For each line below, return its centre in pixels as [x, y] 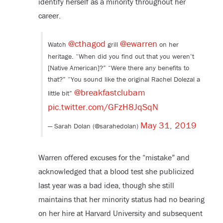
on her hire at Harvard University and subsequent [120, 213]
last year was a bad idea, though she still [106, 185]
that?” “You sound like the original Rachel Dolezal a [124, 79]
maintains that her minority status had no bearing [121, 199]
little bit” [61, 93]
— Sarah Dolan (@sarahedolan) [94, 126]
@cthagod [87, 44]
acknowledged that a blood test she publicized [116, 171]
